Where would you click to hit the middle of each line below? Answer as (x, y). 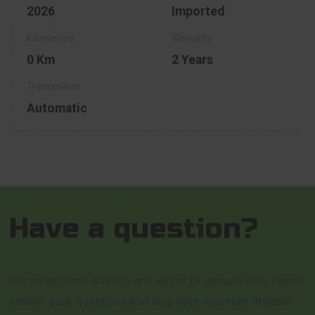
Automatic (57, 108)
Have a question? (134, 228)
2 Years (192, 59)
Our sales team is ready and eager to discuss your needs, (157, 281)
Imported (198, 11)
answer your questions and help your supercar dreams (150, 301)
